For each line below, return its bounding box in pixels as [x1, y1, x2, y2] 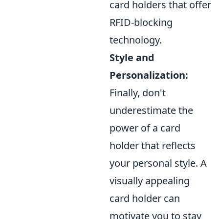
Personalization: [109, 68, 188, 82]
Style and [109, 50, 154, 64]
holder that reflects [109, 138, 196, 152]
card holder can [109, 191, 180, 205]
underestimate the [109, 103, 193, 117]
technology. [109, 33, 162, 46]
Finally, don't [109, 86, 166, 99]
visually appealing [109, 174, 190, 187]
